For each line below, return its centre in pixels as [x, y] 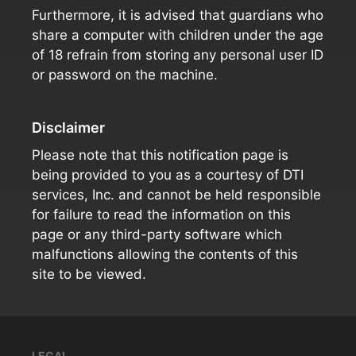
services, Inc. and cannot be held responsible [176, 195]
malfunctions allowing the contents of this [165, 254]
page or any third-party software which [157, 234]
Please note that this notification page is [160, 155]
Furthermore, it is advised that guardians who [178, 15]
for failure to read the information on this [161, 215]
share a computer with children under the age [178, 35]
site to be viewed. [89, 274]
